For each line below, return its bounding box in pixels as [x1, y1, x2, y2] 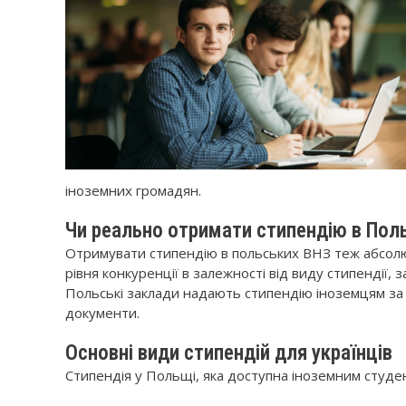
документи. [65, 304, 140, 322]
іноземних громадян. [65, 181, 201, 199]
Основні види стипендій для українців [65, 341, 392, 365]
